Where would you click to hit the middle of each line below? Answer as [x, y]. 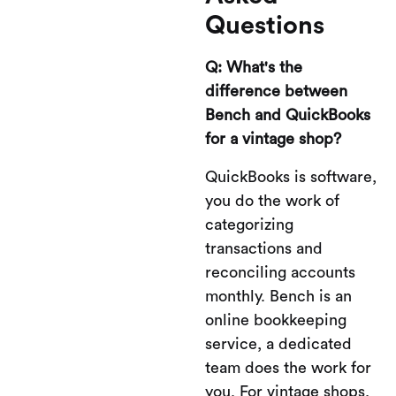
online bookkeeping [276, 320]
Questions [265, 26]
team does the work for [288, 368]
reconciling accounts [280, 272]
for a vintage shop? [273, 139]
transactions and [264, 248]
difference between [276, 91]
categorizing [249, 225]
